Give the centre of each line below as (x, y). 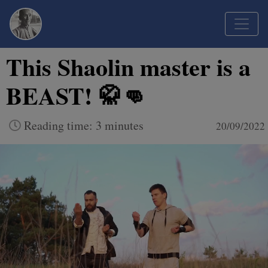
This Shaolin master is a (128, 67)
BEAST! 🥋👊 (76, 95)
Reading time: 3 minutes (82, 125)
